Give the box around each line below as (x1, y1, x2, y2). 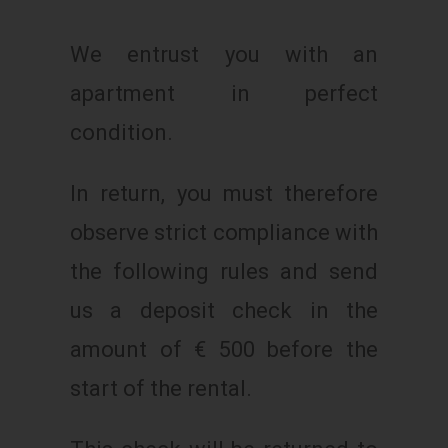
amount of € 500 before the (70, 336, 378, 362)
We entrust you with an (70, 41, 378, 67)
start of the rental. (70, 375, 252, 401)
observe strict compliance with (70, 219, 378, 245)
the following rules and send (70, 258, 378, 284)
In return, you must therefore (70, 180, 378, 206)
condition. (70, 119, 173, 145)
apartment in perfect (70, 80, 378, 106)
